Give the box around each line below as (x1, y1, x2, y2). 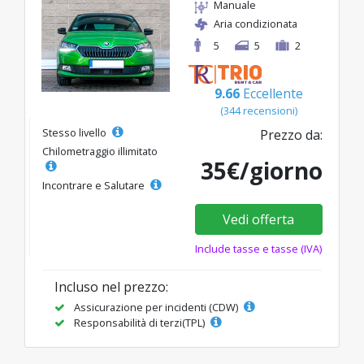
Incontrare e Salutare (42, 178, 147, 193)
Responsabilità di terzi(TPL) (71, 315, 207, 331)
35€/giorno (201, 155, 323, 187)
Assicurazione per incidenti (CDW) (71, 300, 240, 315)
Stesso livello (42, 125, 109, 141)
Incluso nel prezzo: (54, 278, 168, 297)
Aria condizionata (214, 15, 297, 31)
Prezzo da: (260, 126, 323, 145)
